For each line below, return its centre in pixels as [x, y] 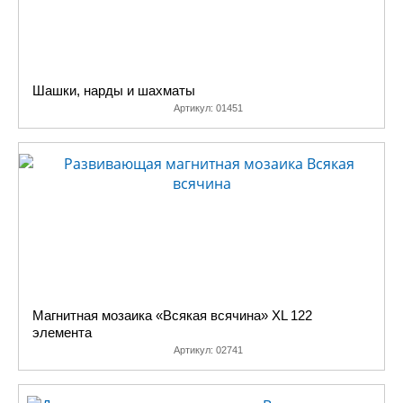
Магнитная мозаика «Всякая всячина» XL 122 [172, 315]
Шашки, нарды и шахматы [114, 90]
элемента [62, 332]
